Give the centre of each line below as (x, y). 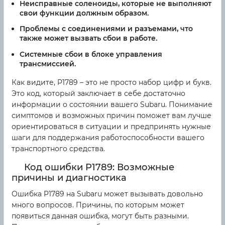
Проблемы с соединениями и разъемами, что (106, 29)
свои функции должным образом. (84, 13)
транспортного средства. (58, 149)
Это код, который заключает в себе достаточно (98, 94)
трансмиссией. (48, 64)
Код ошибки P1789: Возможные (99, 167)
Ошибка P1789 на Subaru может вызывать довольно (107, 194)
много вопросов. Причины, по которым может (98, 205)
